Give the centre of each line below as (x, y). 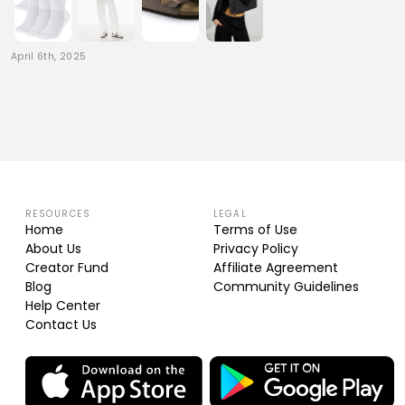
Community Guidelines (286, 286)
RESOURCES (58, 213)
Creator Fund (67, 267)
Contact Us (61, 324)
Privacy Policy (256, 248)
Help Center (63, 305)
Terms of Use (255, 229)
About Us (53, 248)
